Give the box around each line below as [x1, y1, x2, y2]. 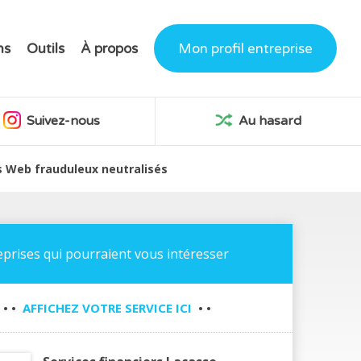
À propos [81, 40, 138, 57]
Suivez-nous [23, 113, 101, 129]
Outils [27, 40, 64, 57]
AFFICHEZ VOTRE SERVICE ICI [23, 300, 192, 317]
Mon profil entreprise [178, 40, 313, 57]
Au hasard [234, 113, 301, 129]
